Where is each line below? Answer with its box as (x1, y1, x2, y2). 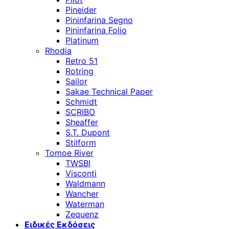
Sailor (65, 76, 87, 86)
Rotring (65, 66, 94, 76)
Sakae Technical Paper (65, 86, 153, 97)
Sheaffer (65, 117, 98, 127)
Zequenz (65, 209, 99, 219)
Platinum (65, 35, 99, 45)
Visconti (65, 168, 97, 178)
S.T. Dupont (65, 127, 110, 138)
